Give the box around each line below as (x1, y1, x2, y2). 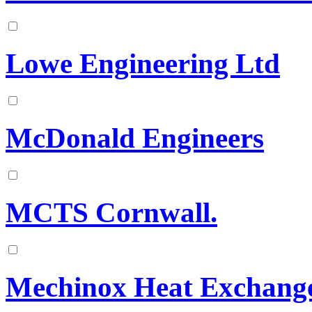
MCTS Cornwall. (6, 196, 217, 228)
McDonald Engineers (6, 122, 264, 154)
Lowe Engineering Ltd (6, 48, 280, 80)
